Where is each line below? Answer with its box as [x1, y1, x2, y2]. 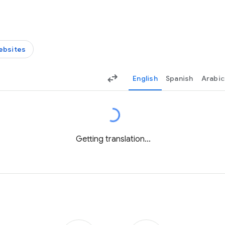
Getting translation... [75, 134, 151, 144]
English [133, 74, 158, 83]
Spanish [165, 74, 193, 83]
